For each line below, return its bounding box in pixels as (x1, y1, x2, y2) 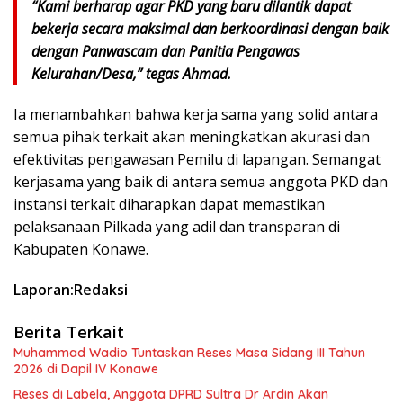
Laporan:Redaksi (13, 280, 131, 300)
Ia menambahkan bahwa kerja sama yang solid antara (13, 104, 378, 125)
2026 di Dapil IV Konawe (13, 361, 158, 378)
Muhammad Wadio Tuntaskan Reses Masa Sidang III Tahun (13, 345, 365, 362)
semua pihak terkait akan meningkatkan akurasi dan (13, 127, 370, 148)
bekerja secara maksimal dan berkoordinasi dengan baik (31, 19, 389, 40)
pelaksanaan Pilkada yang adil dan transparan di (13, 217, 340, 237)
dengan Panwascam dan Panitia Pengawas (31, 41, 300, 62)
